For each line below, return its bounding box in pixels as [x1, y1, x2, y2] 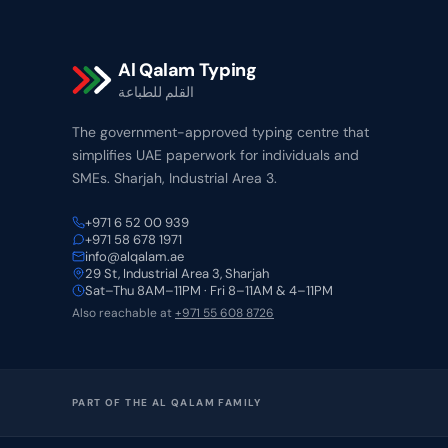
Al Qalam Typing [118, 57, 257, 82]
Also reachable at [72, 304, 175, 321]
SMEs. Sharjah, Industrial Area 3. [72, 168, 277, 187]
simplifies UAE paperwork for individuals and [72, 145, 359, 164]
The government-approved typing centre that [72, 122, 369, 141]
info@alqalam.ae [85, 247, 184, 265]
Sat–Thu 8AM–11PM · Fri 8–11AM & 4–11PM [85, 281, 333, 299]
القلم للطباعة [118, 81, 194, 103]
